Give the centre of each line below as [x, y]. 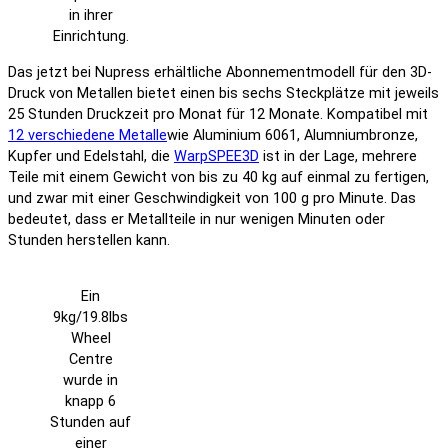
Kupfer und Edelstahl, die [91, 156]
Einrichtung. [90, 37]
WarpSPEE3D [216, 156]
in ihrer [90, 16]
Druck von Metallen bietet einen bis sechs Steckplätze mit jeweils [223, 93]
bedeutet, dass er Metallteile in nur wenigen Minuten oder [196, 219]
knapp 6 [90, 402]
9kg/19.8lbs [90, 318]
